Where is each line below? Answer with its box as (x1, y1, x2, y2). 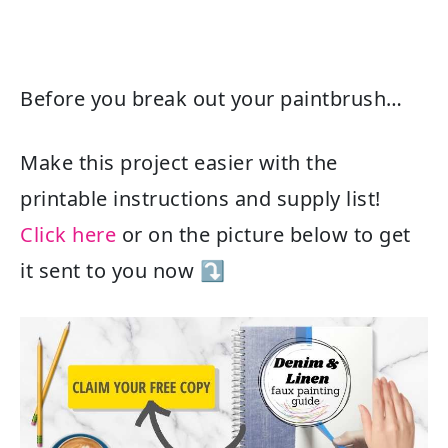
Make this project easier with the (20, 149, 338, 176)
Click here (20, 221, 116, 248)
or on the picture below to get (116, 221, 411, 248)
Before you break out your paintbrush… (20, 85, 403, 112)
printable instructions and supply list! (20, 185, 381, 212)
